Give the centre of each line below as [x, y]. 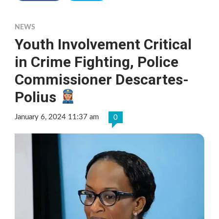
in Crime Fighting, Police [97, 62]
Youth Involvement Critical [103, 44]
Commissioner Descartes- [102, 80]
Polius [37, 97]
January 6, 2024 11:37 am [57, 117]
